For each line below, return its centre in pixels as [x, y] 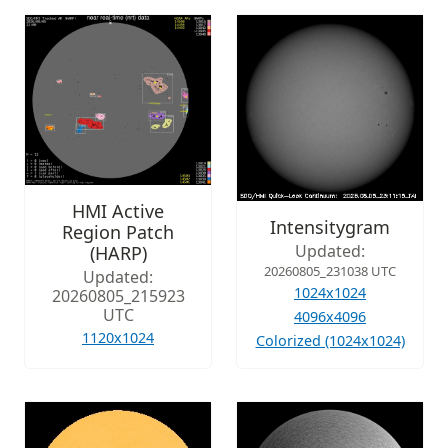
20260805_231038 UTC [330, 270]
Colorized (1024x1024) [330, 340]
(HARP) [118, 252]
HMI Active [118, 210]
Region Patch [118, 231]
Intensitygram [330, 226]
